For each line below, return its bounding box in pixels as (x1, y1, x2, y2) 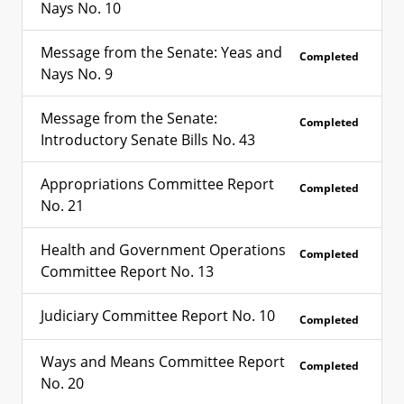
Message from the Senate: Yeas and (41, 42, 282, 62)
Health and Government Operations (41, 240, 286, 260)
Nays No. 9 (41, 64, 113, 84)
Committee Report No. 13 (41, 262, 214, 281)
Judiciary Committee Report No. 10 (41, 306, 275, 326)
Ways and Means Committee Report (41, 352, 285, 372)
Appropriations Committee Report (41, 174, 274, 194)
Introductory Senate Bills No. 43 (41, 130, 255, 150)
